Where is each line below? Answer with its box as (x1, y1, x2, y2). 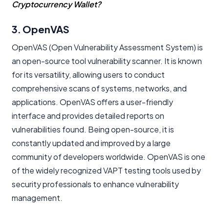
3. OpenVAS (12, 22, 69, 35)
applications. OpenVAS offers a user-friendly (12, 96, 173, 107)
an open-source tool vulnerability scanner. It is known (12, 55, 202, 66)
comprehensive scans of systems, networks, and (12, 83, 187, 93)
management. (12, 192, 63, 203)
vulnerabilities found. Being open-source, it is (12, 124, 174, 134)
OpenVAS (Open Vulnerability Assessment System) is (12, 42, 203, 52)
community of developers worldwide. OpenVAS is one (12, 151, 205, 162)
